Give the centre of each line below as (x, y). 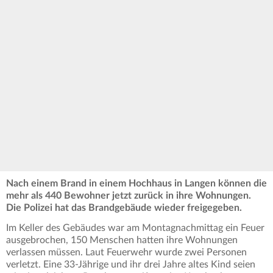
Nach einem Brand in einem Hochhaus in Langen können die (136, 183)
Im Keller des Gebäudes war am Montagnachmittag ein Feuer (135, 228)
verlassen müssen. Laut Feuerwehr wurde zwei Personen (126, 252)
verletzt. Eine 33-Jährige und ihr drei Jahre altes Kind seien (131, 264)
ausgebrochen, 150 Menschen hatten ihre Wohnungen (122, 240)
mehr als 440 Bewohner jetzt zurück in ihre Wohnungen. (129, 195)
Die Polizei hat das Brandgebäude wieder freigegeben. (125, 207)
